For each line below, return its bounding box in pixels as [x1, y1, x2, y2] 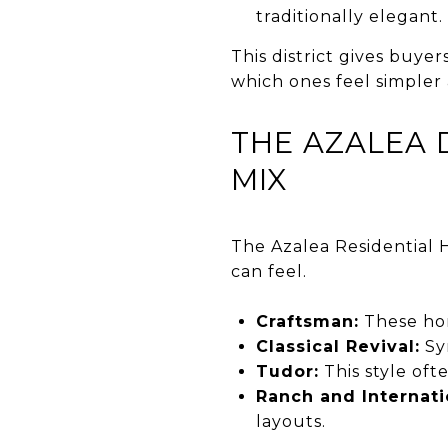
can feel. [231, 261, 307, 281]
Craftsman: [255, 311, 359, 331]
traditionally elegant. [255, 6, 443, 26]
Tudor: [255, 361, 319, 381]
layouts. [255, 411, 326, 431]
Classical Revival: [255, 336, 420, 356]
